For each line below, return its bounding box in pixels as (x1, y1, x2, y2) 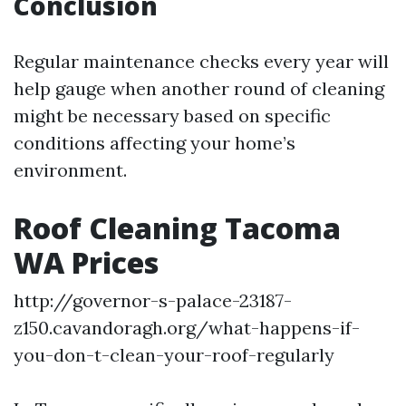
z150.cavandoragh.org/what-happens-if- (14, 316, 360, 340)
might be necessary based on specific (14, 104, 331, 128)
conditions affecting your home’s (14, 131, 295, 155)
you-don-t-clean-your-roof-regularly (14, 343, 334, 367)
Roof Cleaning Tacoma (14, 208, 341, 248)
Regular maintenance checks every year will (14, 50, 389, 73)
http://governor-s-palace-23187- (14, 289, 292, 313)
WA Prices (14, 243, 159, 283)
